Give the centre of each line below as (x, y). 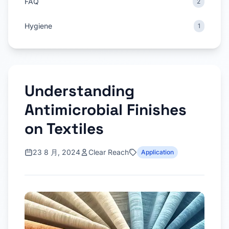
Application (157, 152)
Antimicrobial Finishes (106, 110)
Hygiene (38, 26)
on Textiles (64, 129)
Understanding (79, 91)
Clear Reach (109, 152)
